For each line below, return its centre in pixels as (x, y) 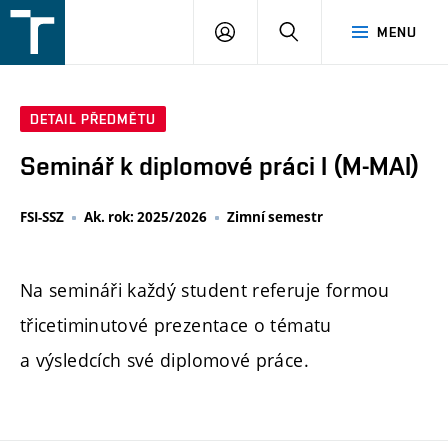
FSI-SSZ (42, 217)
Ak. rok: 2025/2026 (145, 217)
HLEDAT (324, 31)
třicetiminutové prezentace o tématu (176, 324)
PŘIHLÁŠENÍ (275, 31)
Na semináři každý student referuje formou (205, 289)
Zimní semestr (275, 217)
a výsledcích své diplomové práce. (164, 359)
